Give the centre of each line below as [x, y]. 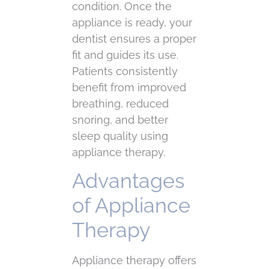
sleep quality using [120, 136]
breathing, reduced [120, 104]
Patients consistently [125, 71]
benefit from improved [129, 88]
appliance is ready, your [132, 23]
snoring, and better [120, 120]
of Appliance [131, 206]
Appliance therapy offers [134, 261]
